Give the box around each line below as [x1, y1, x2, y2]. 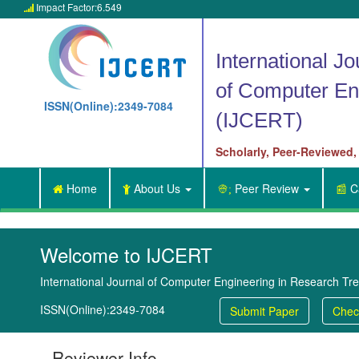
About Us [131, 180, 184, 196]
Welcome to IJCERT [40, 240, 212, 268]
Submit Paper [230, 303, 299, 319]
